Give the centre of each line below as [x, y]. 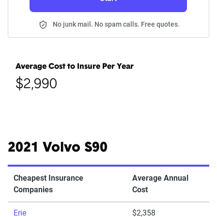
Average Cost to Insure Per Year [75, 67]
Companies [33, 190]
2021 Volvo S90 [58, 148]
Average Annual [160, 178]
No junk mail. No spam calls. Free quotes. [116, 24]
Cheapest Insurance [48, 178]
